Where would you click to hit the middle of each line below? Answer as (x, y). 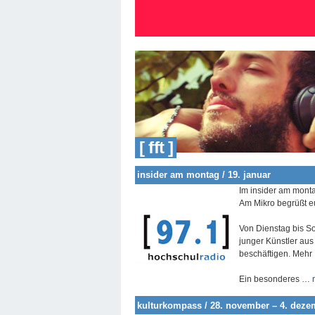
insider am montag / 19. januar (204, 175)
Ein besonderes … (276, 279)
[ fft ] (154, 147)
